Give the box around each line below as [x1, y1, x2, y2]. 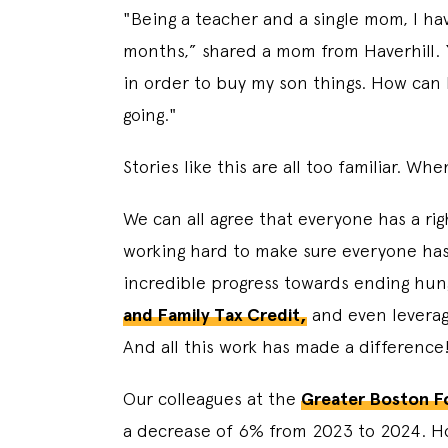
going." [123, 103, 182, 125]
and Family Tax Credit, [123, 303, 307, 326]
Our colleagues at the [123, 387, 301, 409]
